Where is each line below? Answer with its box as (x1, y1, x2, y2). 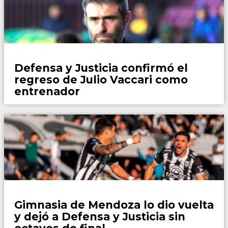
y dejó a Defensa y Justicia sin (14, 210, 185, 223)
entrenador (14, 84, 80, 98)
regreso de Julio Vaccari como (14, 73, 188, 86)
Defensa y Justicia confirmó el (14, 61, 188, 74)
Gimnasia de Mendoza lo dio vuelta (14, 198, 214, 211)
